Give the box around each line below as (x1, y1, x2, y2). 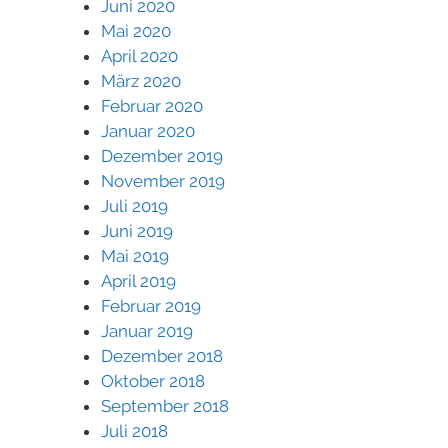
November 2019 (101, 170, 225, 191)
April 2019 (101, 270, 176, 291)
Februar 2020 (101, 95, 203, 116)
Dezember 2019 (101, 145, 223, 166)
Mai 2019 (101, 245, 169, 266)
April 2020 (101, 45, 178, 66)
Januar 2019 (101, 320, 193, 341)
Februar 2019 (101, 295, 201, 316)
